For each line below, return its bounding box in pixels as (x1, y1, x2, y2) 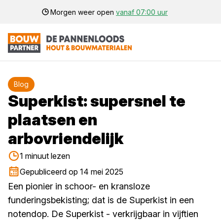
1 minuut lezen (20, 151, 70, 161)
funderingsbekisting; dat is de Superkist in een (8, 195, 194, 205)
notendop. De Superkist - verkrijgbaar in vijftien (8, 209, 198, 219)
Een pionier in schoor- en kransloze (8, 181, 150, 191)
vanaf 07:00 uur (116, 7, 168, 16)
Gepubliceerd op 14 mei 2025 (20, 167, 123, 177)
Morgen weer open (50, 7, 116, 16)
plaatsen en (8, 110, 97, 129)
